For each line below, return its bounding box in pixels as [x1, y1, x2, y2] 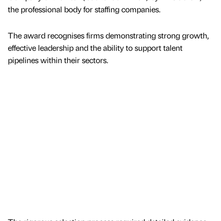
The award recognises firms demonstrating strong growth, [8, 30, 209, 41]
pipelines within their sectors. [8, 55, 108, 66]
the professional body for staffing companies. [8, 4, 162, 15]
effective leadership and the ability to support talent [8, 42, 183, 53]
